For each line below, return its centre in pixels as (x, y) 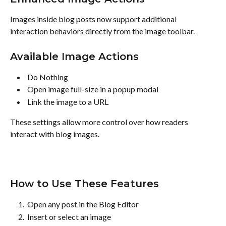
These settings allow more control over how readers (100, 122)
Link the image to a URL (69, 101)
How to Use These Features (84, 184)
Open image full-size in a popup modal (94, 89)
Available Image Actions (74, 56)
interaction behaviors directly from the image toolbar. (102, 31)
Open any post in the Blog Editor (84, 204)
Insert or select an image (70, 216)
